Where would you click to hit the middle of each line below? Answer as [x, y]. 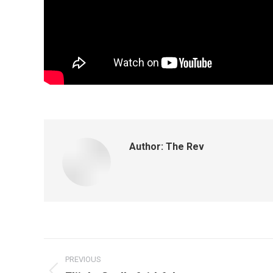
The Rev [184, 147]
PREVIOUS [83, 259]
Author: [146, 147]
